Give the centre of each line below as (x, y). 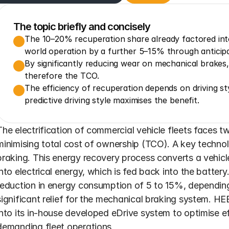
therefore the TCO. (62, 76)
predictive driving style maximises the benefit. (112, 100)
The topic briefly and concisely (82, 27)
